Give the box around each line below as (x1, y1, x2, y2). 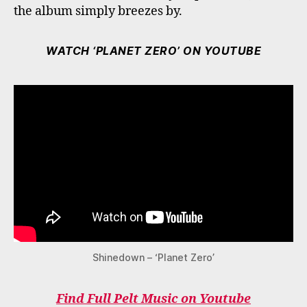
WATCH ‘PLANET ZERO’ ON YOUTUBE (46, 43, 261, 58)
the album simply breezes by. (14, 3, 182, 19)
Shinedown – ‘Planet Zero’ (93, 251, 214, 264)
